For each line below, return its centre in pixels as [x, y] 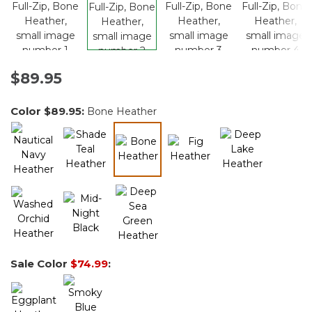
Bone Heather [122, 111]
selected [158, 171]
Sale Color [40, 264]
